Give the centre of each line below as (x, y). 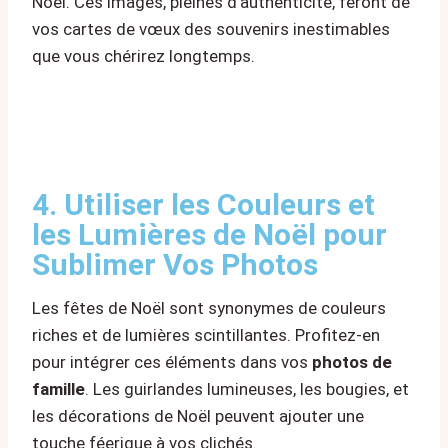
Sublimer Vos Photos (175, 265)
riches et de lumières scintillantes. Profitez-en (206, 335)
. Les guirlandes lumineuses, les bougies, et (247, 389)
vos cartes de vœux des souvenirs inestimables (211, 29)
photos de (352, 362)
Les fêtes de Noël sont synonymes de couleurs (209, 308)
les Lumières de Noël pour (209, 235)
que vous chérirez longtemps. (143, 56)
